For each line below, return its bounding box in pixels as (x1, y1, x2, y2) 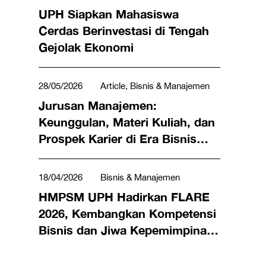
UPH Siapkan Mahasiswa (39, 7, 179, 21)
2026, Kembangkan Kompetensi (39, 206, 216, 220)
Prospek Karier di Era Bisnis (39, 131, 197, 145)
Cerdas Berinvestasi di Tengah (39, 23, 209, 37)
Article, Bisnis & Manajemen (100, 81, 210, 91)
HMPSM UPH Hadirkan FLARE (39, 189, 210, 204)
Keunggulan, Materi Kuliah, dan (39, 115, 215, 129)
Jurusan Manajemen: (39, 98, 157, 112)
